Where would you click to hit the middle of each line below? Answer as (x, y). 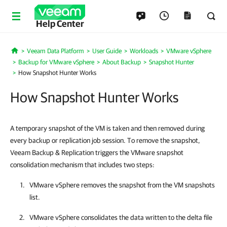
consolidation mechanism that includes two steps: (82, 165)
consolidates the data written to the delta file (146, 217)
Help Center (60, 24)
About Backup (122, 62)
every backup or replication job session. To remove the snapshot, (105, 140)
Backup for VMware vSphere (56, 62)
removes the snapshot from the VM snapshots (147, 185)
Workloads (144, 51)
